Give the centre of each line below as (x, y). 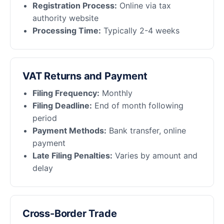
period (45, 118)
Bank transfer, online (146, 130)
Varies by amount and (155, 155)
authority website (65, 18)
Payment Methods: (69, 130)
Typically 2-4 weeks (140, 31)
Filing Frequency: (66, 93)
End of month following (138, 105)
